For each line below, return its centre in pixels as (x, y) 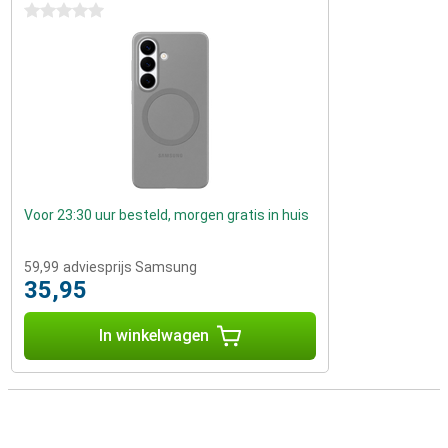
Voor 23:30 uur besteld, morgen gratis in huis (166, 215)
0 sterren (53, 11)
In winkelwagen (154, 335)
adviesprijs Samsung (130, 267)
